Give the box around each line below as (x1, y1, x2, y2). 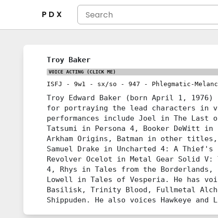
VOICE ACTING (49, 69, 84, 74)
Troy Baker (47, 55, 91, 64)
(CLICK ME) (84, 69, 116, 74)
